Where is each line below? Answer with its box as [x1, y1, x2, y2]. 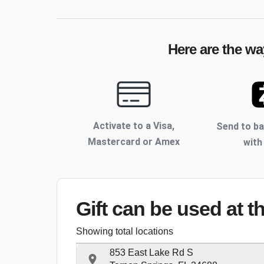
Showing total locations [76, 226, 173, 237]
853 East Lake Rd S [110, 247, 193, 258]
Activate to [93, 120, 146, 132]
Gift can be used [76, 197, 226, 220]
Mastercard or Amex [87, 136, 180, 148]
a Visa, [145, 120, 174, 132]
